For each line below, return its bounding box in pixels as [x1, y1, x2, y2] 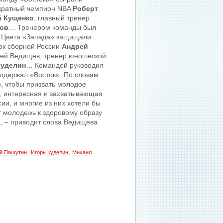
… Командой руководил [26, 61, 104, 69]
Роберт [73, 4, 98, 12]
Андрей [62, 42, 88, 50]
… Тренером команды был [8, 23, 96, 31]
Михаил [72, 149, 92, 155]
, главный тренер [34, 14, 90, 22]
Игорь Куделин [31, 149, 68, 155]
